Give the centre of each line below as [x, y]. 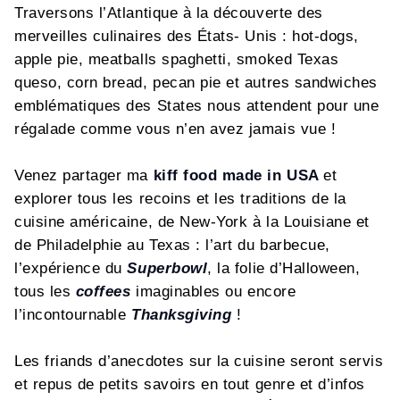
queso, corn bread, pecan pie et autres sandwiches [196, 83]
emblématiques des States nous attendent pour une [197, 106]
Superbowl [167, 268]
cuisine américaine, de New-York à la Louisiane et [192, 222]
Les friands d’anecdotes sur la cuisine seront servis [199, 361]
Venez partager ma [84, 175]
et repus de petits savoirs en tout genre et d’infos [190, 384]
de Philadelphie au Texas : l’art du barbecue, [172, 245]
